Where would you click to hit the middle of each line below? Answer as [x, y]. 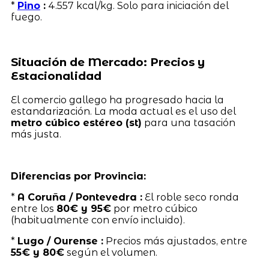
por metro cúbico [154, 208]
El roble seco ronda [190, 197]
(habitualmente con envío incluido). [98, 220]
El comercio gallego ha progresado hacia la [117, 100]
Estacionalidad [56, 76]
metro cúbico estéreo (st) [76, 122]
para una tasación [188, 122]
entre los [33, 208]
